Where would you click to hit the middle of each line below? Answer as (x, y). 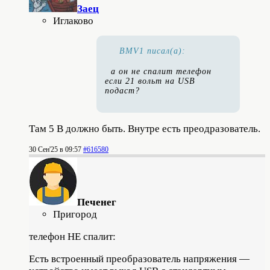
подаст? (122, 91)
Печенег (97, 202)
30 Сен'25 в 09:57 (55, 150)
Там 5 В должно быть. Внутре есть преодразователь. (145, 129)
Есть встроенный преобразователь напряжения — (139, 259)
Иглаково (73, 21)
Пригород (75, 215)
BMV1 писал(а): (152, 51)
